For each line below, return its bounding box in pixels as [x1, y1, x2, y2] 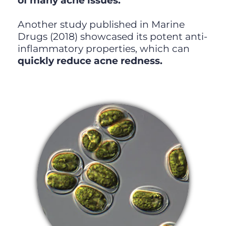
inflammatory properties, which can [17, 43, 190, 55]
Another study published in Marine [17, 19, 185, 31]
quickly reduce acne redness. [17, 55, 162, 67]
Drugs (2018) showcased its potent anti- [17, 31, 207, 43]
